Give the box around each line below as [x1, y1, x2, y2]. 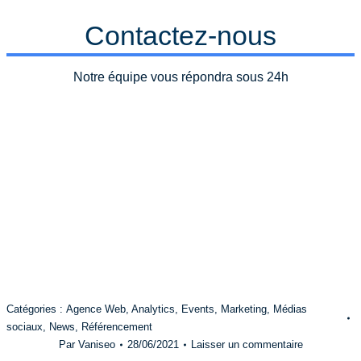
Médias [273, 303, 307, 315]
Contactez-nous [85, 20, 276, 51]
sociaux [6, 321, 43, 333]
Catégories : [6, 303, 66, 315]
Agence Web [66, 303, 126, 315]
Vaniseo [77, 338, 115, 351]
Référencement [81, 321, 152, 333]
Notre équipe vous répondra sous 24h [73, 70, 288, 84]
